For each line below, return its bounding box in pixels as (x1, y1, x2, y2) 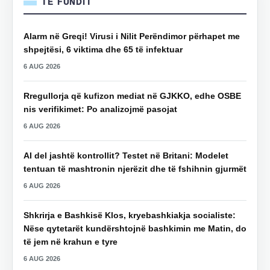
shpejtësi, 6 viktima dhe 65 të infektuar (24, 45, 183, 55)
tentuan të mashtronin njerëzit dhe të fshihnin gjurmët (24, 164, 246, 174)
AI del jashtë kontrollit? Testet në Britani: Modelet (24, 151, 228, 161)
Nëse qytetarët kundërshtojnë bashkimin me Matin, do (24, 224, 246, 234)
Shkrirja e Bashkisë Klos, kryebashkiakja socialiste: (24, 210, 236, 221)
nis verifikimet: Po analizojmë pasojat (24, 104, 177, 115)
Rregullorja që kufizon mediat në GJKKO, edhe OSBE (24, 91, 241, 101)
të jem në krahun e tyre (24, 237, 118, 247)
